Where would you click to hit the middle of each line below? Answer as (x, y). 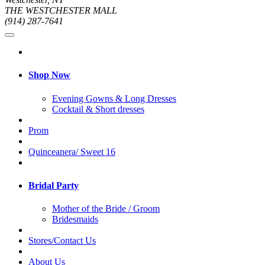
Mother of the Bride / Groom (106, 209)
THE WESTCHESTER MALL (61, 11)
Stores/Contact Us (62, 241)
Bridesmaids (75, 219)
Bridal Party (54, 185)
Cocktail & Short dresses (98, 109)
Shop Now (49, 75)
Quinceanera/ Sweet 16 (72, 151)
